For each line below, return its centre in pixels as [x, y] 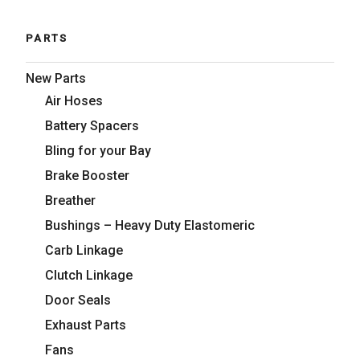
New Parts [56, 78]
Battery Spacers [92, 125]
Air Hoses [74, 100]
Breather [70, 200]
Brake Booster [87, 175]
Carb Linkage [84, 250]
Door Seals [78, 300]
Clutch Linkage [89, 275]
